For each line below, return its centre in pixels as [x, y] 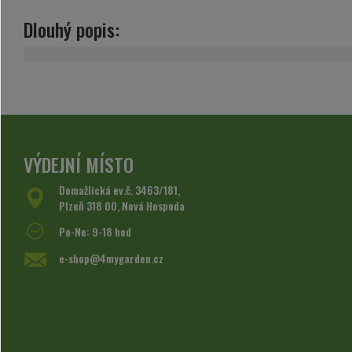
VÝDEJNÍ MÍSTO [79, 164]
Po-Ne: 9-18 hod [95, 231]
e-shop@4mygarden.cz [111, 258]
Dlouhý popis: [71, 29]
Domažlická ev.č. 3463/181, [119, 189]
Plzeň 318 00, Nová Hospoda [122, 205]
